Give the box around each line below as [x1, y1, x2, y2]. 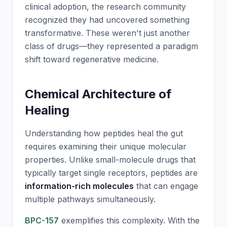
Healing [25, 103, 69, 118]
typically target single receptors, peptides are [25, 168, 198, 178]
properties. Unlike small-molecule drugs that [25, 155, 196, 165]
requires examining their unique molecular [25, 141, 186, 152]
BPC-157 [25, 215, 59, 225]
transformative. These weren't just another [25, 28, 190, 38]
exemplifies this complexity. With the [59, 215, 200, 225]
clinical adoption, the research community [25, 2, 186, 12]
